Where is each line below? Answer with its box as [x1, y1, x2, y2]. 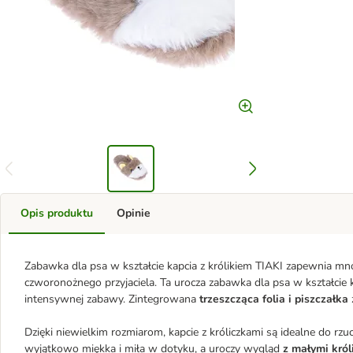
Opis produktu [20, 206, 93, 221]
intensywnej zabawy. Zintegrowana [24, 292, 199, 307]
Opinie [117, 206, 150, 221]
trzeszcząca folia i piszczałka [199, 292, 348, 307]
